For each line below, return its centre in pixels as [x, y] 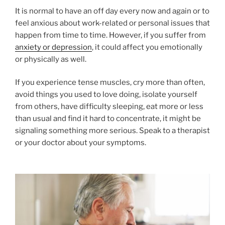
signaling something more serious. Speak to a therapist [113, 131]
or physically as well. [51, 59]
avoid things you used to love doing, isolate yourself [106, 95]
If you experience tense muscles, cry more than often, [110, 83]
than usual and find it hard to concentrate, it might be [108, 119]
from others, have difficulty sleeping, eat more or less [109, 107]
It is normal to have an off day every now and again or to [112, 11]
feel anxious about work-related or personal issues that [113, 23]
